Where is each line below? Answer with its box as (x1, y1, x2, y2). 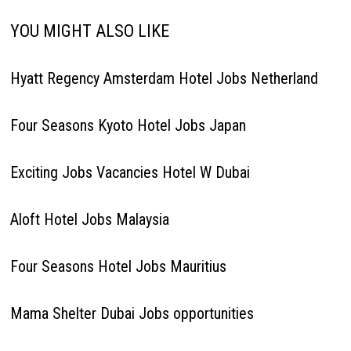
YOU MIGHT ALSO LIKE (9, 20, 169, 41)
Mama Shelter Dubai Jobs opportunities (9, 303, 254, 323)
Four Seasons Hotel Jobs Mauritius (9, 256, 226, 276)
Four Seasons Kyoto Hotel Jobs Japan (9, 115, 246, 135)
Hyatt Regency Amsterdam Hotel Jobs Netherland (9, 68, 318, 88)
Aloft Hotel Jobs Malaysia (9, 209, 169, 229)
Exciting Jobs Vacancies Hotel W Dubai (9, 162, 250, 182)
